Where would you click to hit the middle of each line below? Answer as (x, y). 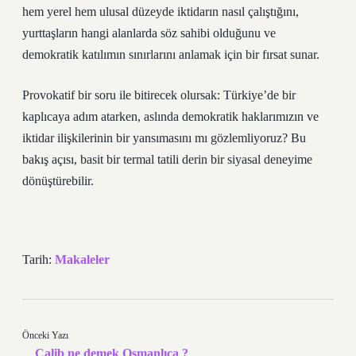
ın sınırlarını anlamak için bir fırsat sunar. (218, 54)
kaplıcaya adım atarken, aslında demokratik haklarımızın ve (170, 116)
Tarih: (39, 259)
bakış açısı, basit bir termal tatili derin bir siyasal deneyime (167, 159)
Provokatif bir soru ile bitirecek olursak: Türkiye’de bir (159, 95)
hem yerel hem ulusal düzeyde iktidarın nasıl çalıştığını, (161, 12)
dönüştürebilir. (58, 181)
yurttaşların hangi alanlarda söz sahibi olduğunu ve (149, 33)
